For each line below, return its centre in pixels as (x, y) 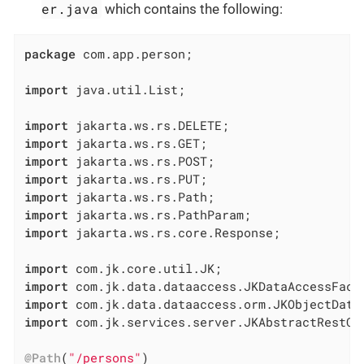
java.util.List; (127, 90)
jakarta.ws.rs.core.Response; (175, 233)
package (50, 54)
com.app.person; (134, 54)
